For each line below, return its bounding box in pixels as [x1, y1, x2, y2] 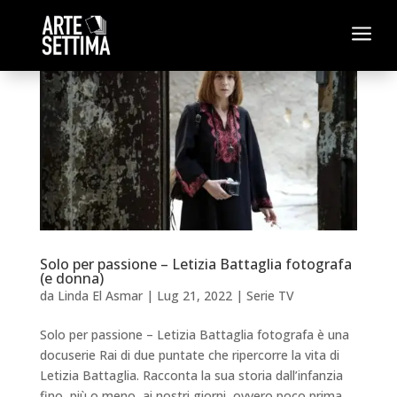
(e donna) [39, 268, 104, 288]
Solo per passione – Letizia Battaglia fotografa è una [39, 325, 349, 343]
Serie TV [245, 286, 294, 304]
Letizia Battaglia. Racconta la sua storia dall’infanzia [39, 366, 343, 384]
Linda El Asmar [57, 286, 143, 304]
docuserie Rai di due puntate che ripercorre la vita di [39, 346, 339, 363]
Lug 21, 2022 [156, 286, 232, 304]
